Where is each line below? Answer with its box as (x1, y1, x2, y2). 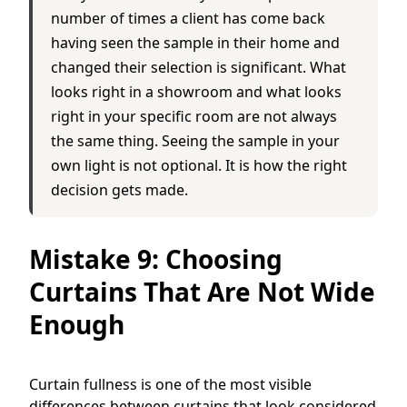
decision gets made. (51, 179, 188, 200)
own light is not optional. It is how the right (51, 154, 347, 175)
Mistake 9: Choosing (29, 241, 283, 276)
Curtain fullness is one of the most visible (29, 373, 312, 394)
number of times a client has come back (51, 7, 325, 28)
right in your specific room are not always (51, 105, 337, 126)
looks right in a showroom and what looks (51, 81, 342, 102)
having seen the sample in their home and (51, 32, 340, 53)
